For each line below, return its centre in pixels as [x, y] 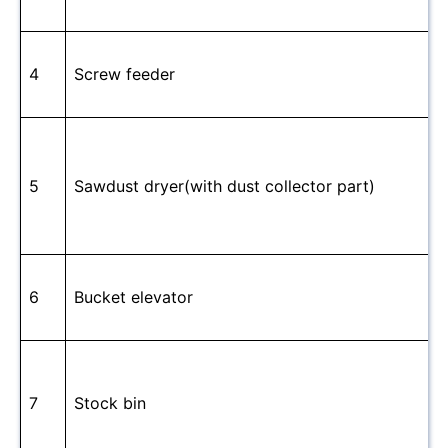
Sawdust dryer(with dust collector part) [224, 186]
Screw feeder [124, 74]
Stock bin [110, 403]
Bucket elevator [133, 297]
